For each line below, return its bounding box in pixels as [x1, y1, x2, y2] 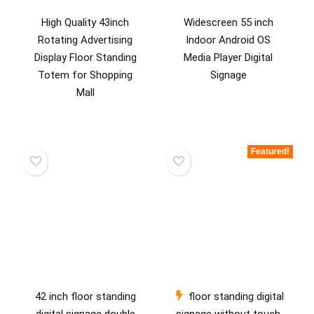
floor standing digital [189, 289, 285, 303]
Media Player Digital [184, 51, 273, 64]
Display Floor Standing [34, 51, 137, 64]
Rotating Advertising [38, 34, 133, 47]
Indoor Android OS [186, 34, 271, 47]
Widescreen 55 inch [183, 16, 273, 29]
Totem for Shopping [38, 69, 133, 82]
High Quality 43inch [41, 16, 130, 29]
